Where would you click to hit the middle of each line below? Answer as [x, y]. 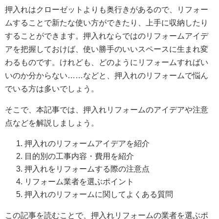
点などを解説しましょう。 [52, 123]
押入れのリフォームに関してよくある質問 [99, 194]
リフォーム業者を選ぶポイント [79, 182]
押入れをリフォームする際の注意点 [87, 169]
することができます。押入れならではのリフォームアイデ [107, 36]
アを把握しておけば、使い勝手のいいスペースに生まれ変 [107, 49]
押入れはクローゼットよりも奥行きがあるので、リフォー [107, 10]
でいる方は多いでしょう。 [52, 89]
